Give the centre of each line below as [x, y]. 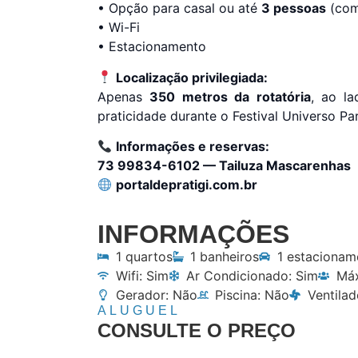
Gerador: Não [156, 295]
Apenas [124, 96]
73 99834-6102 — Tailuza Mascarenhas [224, 166]
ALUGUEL [139, 311]
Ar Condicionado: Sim [252, 276]
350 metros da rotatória [230, 96]
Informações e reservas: [193, 147]
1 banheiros [225, 257]
